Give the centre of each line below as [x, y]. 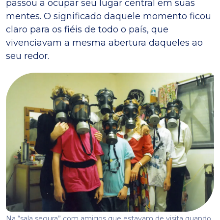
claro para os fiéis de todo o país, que [87, 29]
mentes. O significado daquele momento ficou [109, 16]
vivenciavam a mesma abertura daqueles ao [104, 42]
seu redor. [27, 56]
